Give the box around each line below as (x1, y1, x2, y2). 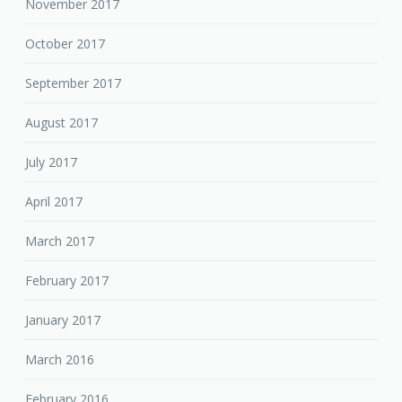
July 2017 (25, 153, 78, 170)
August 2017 (25, 113, 99, 131)
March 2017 (25, 232, 95, 249)
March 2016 (25, 350, 95, 368)
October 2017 (25, 34, 106, 52)
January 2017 (25, 310, 101, 328)
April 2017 (25, 192, 83, 210)
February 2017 (25, 271, 109, 289)
